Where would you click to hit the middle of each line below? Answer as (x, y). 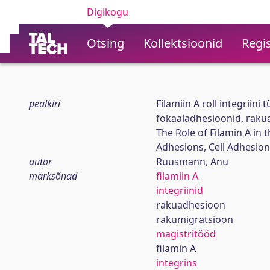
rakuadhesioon (190, 205)
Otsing (105, 43)
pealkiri (45, 104)
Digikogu (108, 12)
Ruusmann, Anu (192, 162)
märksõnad (53, 176)
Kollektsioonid (183, 43)
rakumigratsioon (194, 219)
